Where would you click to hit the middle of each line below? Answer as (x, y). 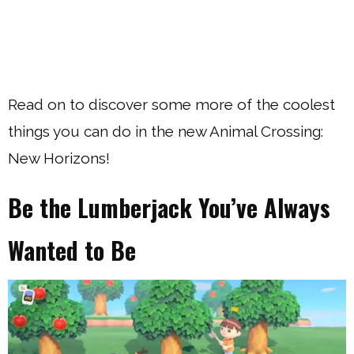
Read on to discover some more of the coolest (171, 104)
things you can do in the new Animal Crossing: (166, 131)
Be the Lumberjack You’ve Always (169, 207)
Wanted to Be (72, 250)
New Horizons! (59, 158)
